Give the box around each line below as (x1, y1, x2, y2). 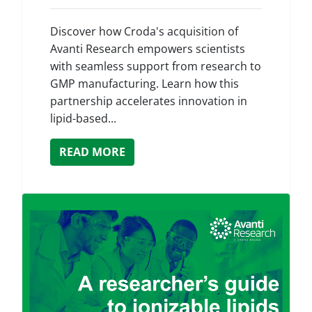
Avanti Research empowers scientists (50, 41, 245, 56)
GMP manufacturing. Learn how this (50, 76, 239, 91)
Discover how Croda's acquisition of (50, 24, 238, 39)
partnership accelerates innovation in (50, 93, 247, 109)
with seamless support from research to (50, 58, 261, 74)
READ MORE (59, 144, 125, 159)
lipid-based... (50, 111, 116, 126)
